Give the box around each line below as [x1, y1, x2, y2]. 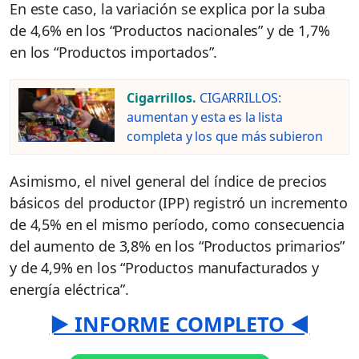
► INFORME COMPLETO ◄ [49, 309, 310, 337]
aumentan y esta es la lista [127, 107, 283, 126]
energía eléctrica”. [10, 279, 129, 299]
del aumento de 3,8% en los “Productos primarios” [10, 236, 345, 256]
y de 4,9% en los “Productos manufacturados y [10, 257, 319, 277]
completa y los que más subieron [127, 127, 324, 145]
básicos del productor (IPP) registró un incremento [10, 192, 348, 212]
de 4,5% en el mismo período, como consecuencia [10, 214, 345, 234]
